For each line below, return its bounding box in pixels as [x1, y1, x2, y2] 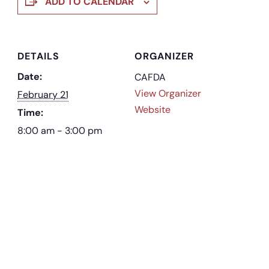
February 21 [17, 88, 68, 101]
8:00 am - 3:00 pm [17, 124, 102, 137]
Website [134, 103, 171, 116]
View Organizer [134, 86, 201, 100]
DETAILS [17, 49, 59, 62]
